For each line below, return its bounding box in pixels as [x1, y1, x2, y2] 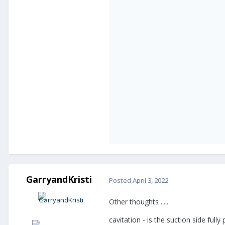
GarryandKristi [26, 173, 92, 186]
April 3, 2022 [133, 175, 168, 185]
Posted [109, 175, 133, 185]
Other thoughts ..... [109, 197, 168, 207]
